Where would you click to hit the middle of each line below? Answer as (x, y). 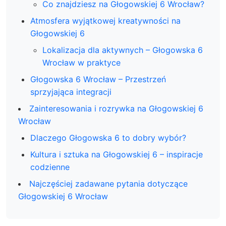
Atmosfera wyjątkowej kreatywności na (105, 21)
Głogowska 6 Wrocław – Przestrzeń (98, 79)
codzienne (50, 167)
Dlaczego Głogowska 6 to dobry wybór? (108, 138)
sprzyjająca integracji (71, 92)
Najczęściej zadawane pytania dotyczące (108, 184)
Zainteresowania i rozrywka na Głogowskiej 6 (116, 108)
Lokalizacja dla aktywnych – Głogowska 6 (123, 50)
